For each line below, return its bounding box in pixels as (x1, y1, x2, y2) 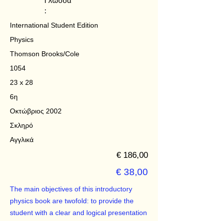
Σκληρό (10, 121, 33, 129)
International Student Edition (10, 21, 98, 29)
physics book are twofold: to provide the (10, 197, 134, 205)
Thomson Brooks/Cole (10, 50, 79, 58)
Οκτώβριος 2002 (10, 107, 62, 115)
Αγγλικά (10, 136, 34, 144)
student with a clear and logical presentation (10, 209, 147, 217)
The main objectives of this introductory (10, 185, 132, 193)
